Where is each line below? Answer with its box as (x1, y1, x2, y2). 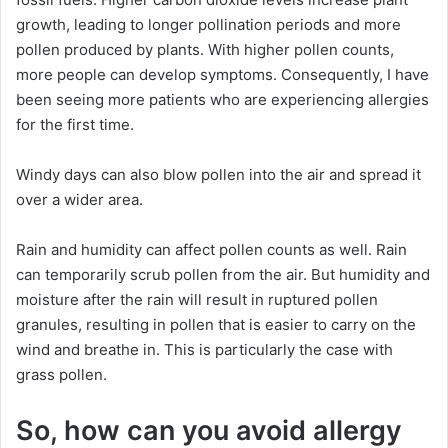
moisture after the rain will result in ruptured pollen (16, 290, 378, 310)
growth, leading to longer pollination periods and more (16, 15, 401, 35)
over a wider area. (16, 190, 143, 210)
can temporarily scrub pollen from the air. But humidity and (16, 265, 430, 285)
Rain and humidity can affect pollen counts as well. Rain (16, 240, 407, 260)
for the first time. (16, 115, 134, 135)
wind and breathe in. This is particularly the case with (16, 340, 393, 360)
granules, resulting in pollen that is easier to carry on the (16, 315, 416, 335)
